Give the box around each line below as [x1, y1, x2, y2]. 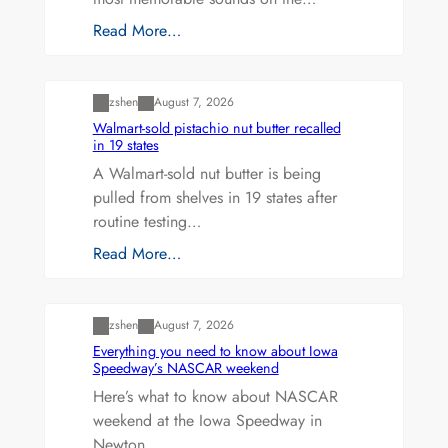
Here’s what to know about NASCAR [92, 385, 338, 409]
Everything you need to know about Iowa [92, 341, 338, 362]
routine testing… [92, 209, 201, 233]
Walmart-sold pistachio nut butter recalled [92, 117, 341, 138]
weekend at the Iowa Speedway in [92, 409, 322, 433]
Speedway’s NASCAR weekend [92, 358, 279, 379]
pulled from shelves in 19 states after [92, 185, 337, 209]
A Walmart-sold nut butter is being [92, 161, 321, 185]
